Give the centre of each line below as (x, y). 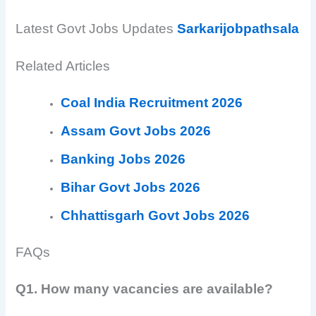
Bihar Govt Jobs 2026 (131, 188)
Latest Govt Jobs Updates (97, 29)
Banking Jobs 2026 (123, 159)
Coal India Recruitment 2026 (152, 103)
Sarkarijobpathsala (238, 29)
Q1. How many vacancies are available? (145, 289)
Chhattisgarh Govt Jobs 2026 (156, 216)
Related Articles (63, 66)
